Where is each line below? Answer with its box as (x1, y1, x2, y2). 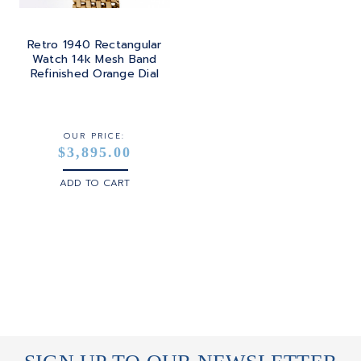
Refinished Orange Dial (30, 65, 159, 83)
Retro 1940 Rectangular (27, 36, 162, 54)
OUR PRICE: (64, 130, 126, 143)
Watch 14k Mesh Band (31, 51, 157, 68)
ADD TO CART (59, 176, 130, 191)
